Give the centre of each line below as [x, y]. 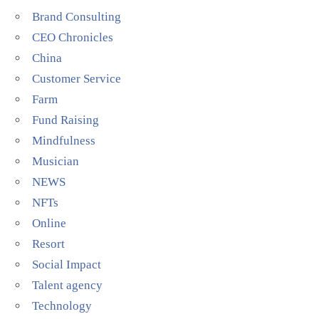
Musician [56, 161]
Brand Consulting [77, 16]
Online [49, 223]
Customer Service [77, 78]
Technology [62, 305]
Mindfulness [64, 140]
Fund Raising [66, 120]
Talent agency [68, 285]
